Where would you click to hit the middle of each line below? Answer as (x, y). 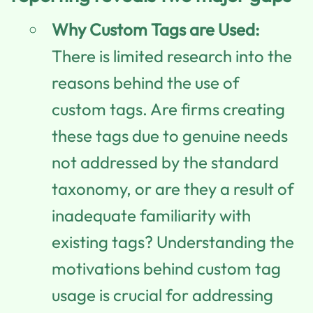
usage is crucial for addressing (162, 294)
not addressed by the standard (165, 162)
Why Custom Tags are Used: (156, 29)
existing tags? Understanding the (173, 241)
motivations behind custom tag (166, 268)
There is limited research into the (172, 56)
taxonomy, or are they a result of (173, 188)
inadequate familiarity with (151, 215)
